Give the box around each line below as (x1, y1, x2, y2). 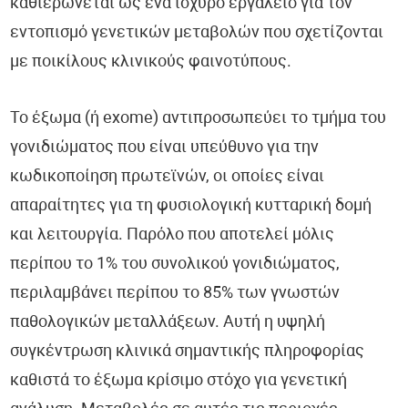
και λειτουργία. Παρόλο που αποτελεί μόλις (10, 227, 335, 245)
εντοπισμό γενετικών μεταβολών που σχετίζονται (10, 25, 384, 43)
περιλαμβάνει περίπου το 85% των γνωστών (10, 285, 341, 303)
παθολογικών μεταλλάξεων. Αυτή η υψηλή (10, 314, 326, 332)
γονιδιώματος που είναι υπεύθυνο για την (10, 139, 320, 158)
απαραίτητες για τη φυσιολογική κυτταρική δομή (10, 198, 372, 216)
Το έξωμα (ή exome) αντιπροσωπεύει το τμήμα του (10, 110, 387, 128)
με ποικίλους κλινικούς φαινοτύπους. (10, 54, 292, 72)
